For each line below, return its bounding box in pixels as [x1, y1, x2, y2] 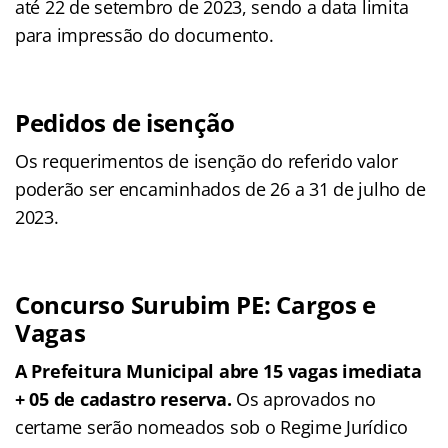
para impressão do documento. [15, 22, 274, 47]
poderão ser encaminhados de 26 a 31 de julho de [15, 176, 426, 201]
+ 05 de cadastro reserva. [15, 386, 236, 411]
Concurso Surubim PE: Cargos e [15, 287, 377, 321]
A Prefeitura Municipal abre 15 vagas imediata [15, 358, 422, 383]
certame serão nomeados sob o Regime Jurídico [15, 414, 409, 439]
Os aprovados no [235, 386, 376, 411]
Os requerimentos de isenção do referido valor [15, 148, 398, 173]
